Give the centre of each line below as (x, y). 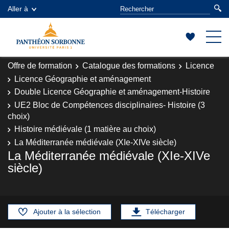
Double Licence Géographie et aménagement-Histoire (112, 92)
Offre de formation (40, 66)
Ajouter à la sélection (67, 212)
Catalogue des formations (129, 66)
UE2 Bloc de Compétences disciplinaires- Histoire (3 (110, 105)
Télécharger (165, 212)
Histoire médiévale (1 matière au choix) (85, 129)
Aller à (18, 9)
